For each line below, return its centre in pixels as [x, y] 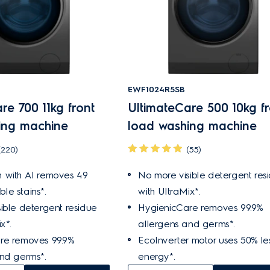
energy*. [157, 256]
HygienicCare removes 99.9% [201, 208]
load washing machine [193, 126]
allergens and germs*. [187, 224]
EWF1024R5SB [157, 89]
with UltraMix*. [169, 191]
